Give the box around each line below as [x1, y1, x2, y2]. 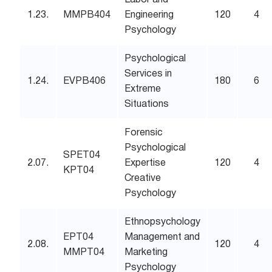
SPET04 [63, 151, 101, 160]
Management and [124, 233, 200, 242]
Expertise [124, 159, 166, 168]
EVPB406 [63, 77, 106, 86]
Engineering [124, 11, 174, 19]
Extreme [124, 85, 161, 93]
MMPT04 [63, 248, 105, 257]
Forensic [124, 129, 163, 137]
